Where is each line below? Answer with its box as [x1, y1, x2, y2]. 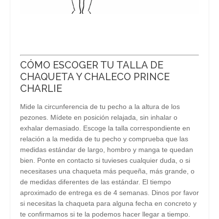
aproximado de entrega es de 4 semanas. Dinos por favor [20, 189, 199, 197]
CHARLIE [20, 83, 62, 94]
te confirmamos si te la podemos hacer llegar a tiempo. [20, 210, 190, 218]
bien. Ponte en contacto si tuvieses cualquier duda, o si [20, 156, 190, 164]
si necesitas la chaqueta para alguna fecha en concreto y [20, 199, 197, 207]
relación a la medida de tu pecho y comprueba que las [20, 135, 188, 143]
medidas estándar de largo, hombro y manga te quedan [20, 146, 193, 153]
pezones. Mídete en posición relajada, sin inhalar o [20, 113, 177, 121]
